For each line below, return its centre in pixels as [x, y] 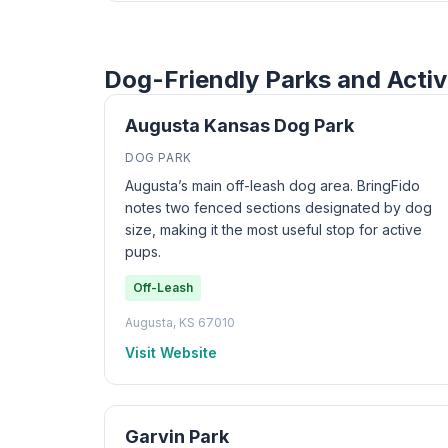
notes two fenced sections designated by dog [278, 207]
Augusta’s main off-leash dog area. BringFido [272, 185]
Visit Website [171, 352]
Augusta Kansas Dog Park [239, 125]
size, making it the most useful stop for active [273, 229]
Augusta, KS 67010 [180, 322]
